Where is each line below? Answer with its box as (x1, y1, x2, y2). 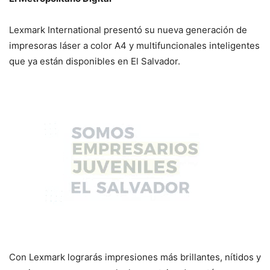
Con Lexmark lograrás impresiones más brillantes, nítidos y (9, 251, 261, 263)
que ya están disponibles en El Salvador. (9, 55, 180, 67)
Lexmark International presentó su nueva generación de (9, 24, 247, 36)
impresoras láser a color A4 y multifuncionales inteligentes (9, 40, 260, 52)
